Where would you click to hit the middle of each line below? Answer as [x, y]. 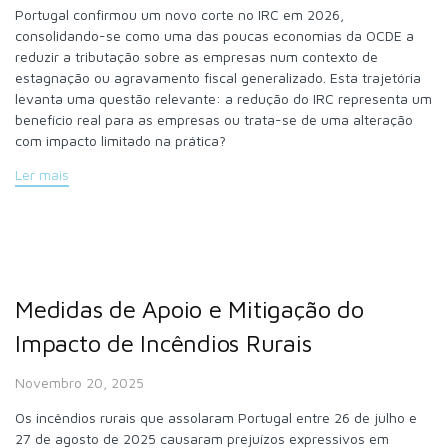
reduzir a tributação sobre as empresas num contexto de [196, 57]
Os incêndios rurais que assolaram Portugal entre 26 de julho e [216, 418]
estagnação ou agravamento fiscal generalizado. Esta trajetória [218, 78]
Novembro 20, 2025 [79, 383]
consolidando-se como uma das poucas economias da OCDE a [214, 36]
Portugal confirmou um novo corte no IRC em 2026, [179, 15]
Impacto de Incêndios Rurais [163, 342]
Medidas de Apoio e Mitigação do [189, 308]
